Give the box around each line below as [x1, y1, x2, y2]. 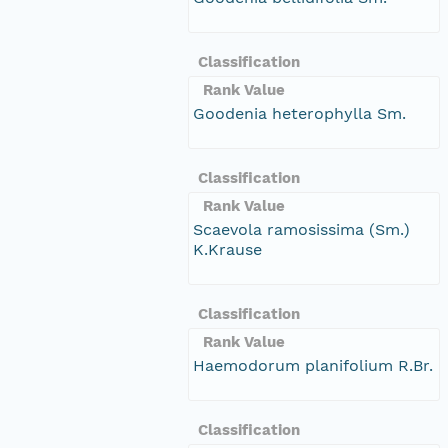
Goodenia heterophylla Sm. [193, 103, 406, 123]
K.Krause [193, 239, 262, 259]
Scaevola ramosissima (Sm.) [193, 219, 410, 239]
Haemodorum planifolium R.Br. [193, 355, 433, 375]
